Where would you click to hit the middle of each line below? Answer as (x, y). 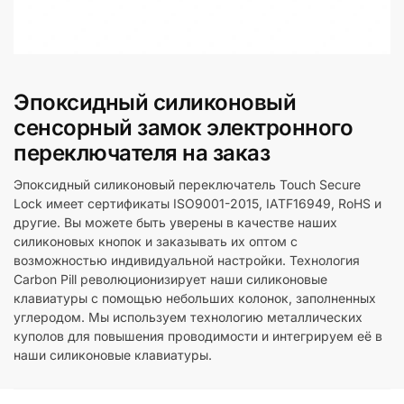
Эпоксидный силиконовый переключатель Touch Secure (187, 184)
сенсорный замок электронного (183, 128)
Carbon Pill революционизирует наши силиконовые (170, 279)
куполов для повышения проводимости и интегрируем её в (198, 336)
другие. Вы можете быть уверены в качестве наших (175, 222)
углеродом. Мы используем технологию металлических (188, 317)
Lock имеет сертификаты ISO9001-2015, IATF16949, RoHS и (197, 203)
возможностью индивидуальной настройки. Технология (187, 260)
